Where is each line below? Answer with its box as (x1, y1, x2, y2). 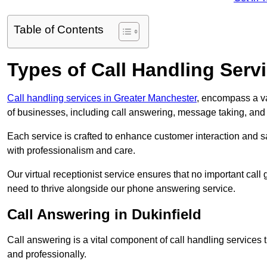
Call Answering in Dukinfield (7, 206, 201, 223)
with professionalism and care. (7, 145, 135, 156)
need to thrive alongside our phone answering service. (7, 184, 235, 194)
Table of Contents (14, 23, 104, 36)
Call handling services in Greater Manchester (7, 93, 197, 104)
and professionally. (7, 249, 86, 260)
